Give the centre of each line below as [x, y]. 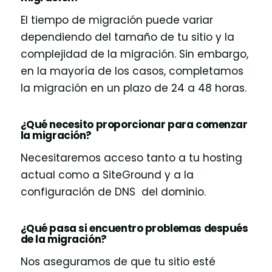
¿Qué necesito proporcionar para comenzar [134, 124]
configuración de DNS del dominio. [113, 192]
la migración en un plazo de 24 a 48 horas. [133, 88]
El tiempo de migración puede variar [117, 20]
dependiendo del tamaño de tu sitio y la [127, 37]
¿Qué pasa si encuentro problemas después [134, 228]
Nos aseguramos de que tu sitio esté [118, 262]
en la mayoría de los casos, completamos [132, 71]
